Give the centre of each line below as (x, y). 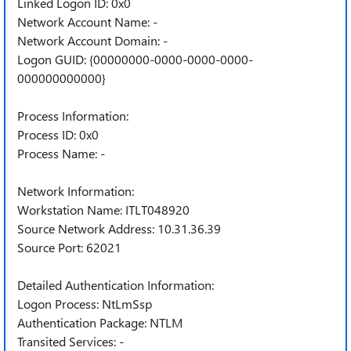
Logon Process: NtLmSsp (86, 304)
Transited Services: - (71, 341)
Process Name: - (61, 153)
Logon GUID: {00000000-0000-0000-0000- (135, 59)
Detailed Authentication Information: (116, 285)
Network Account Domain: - (92, 40)
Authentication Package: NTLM (100, 322)
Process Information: (73, 116)
